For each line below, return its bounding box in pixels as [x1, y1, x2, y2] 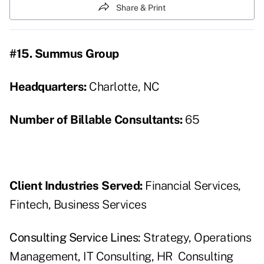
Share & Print [116, 2, 166, 12]
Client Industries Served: [9, 179, 145, 193]
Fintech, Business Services [9, 197, 146, 212]
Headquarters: [9, 80, 89, 94]
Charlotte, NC [89, 80, 160, 94]
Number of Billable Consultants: [9, 113, 185, 127]
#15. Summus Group [9, 47, 119, 61]
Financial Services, [145, 179, 241, 193]
